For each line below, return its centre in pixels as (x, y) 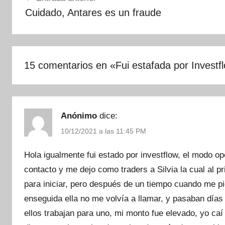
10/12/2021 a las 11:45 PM (103, 131)
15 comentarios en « (70, 66)
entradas (38, 23)
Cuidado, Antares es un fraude (93, 12)
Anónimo (79, 116)
